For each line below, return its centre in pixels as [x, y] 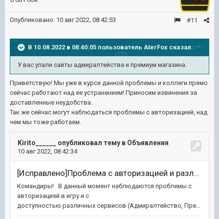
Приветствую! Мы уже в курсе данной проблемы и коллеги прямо [109, 83]
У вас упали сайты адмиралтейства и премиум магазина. [102, 65]
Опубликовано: [33, 20]
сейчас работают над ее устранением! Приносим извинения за [103, 93]
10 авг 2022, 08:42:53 [86, 20]
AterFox [156, 47]
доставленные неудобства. [51, 102]
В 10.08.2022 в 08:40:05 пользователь [86, 47]
